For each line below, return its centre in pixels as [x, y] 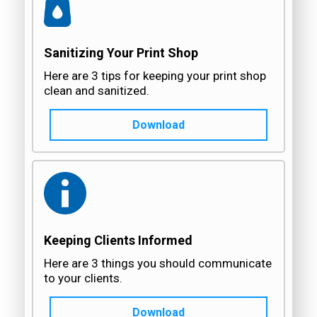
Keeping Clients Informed [118, 240]
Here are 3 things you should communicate [158, 264]
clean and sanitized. [97, 91]
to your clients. [83, 278]
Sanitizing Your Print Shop [121, 52]
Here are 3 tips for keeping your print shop [155, 76]
